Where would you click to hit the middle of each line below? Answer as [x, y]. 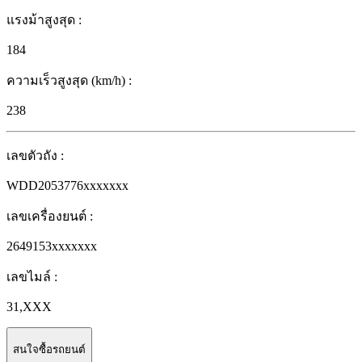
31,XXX [29, 307]
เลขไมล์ [29, 277]
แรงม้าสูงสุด [41, 20]
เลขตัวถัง [32, 156]
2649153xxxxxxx [52, 246]
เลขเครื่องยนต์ [46, 217]
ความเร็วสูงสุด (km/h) [66, 81]
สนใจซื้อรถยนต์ [49, 349]
